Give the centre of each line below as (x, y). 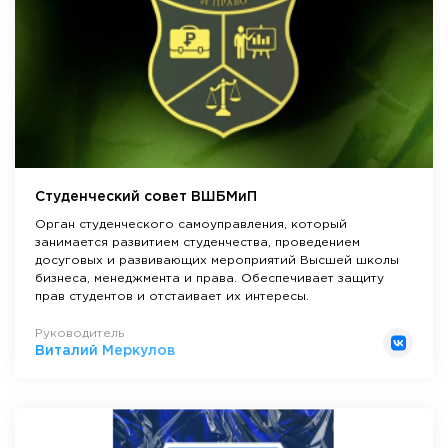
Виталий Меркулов (105, 351)
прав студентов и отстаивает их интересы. (172, 297)
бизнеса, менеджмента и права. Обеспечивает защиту (209, 279)
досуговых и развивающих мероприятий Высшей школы (217, 261)
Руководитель (79, 334)
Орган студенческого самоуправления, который (191, 225)
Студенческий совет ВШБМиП (146, 197)
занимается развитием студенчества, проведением (197, 243)
